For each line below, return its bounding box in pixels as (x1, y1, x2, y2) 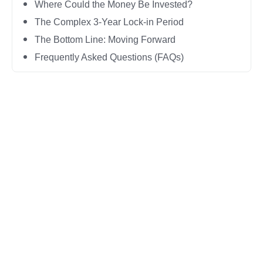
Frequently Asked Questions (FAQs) (35, 52, 184, 62)
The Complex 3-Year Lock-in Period (35, 17, 184, 27)
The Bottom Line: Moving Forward (35, 35, 176, 45)
